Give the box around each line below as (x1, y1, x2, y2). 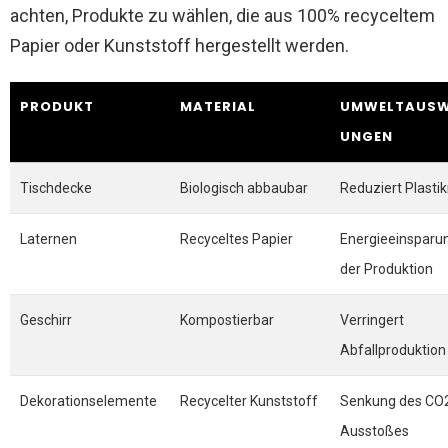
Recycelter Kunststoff (180, 393, 318, 409)
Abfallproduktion (340, 342, 446, 358)
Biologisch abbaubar (180, 180, 308, 196)
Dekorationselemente (20, 393, 157, 409)
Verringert (340, 312, 404, 328)
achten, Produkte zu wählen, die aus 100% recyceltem (10, 5, 435, 26)
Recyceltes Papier (180, 231, 293, 247)
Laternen (20, 231, 77, 247)
